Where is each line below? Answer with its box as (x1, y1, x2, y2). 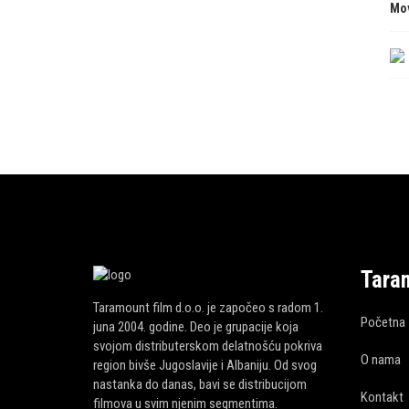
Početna (360, 313, 405, 330)
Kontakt (360, 388, 404, 405)
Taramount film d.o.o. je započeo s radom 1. (93, 299, 323, 317)
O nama (360, 351, 401, 368)
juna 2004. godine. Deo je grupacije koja (93, 319, 299, 336)
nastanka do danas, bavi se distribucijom (93, 376, 307, 393)
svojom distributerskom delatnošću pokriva (93, 338, 322, 355)
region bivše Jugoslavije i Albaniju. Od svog (93, 357, 317, 374)
